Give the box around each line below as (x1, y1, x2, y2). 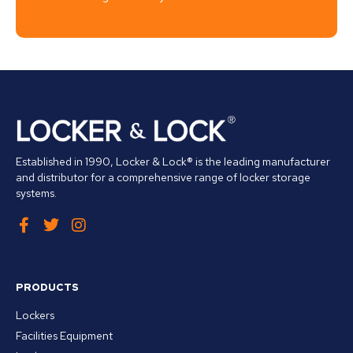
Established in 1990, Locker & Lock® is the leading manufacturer (16, 154, 330, 169)
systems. (16, 185, 57, 200)
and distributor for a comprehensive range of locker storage (16, 169, 310, 184)
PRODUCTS (16, 280, 79, 294)
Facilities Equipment (16, 328, 113, 343)
